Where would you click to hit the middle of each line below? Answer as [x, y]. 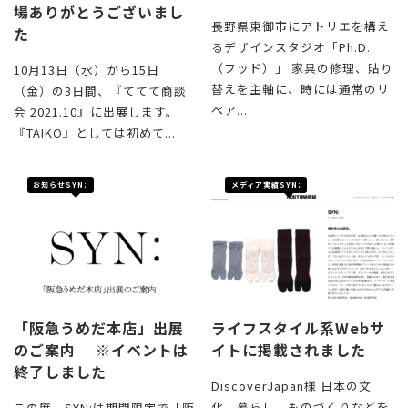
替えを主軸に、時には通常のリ [301, 89]
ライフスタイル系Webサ [299, 328]
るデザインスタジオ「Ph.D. [291, 47]
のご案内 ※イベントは [101, 350]
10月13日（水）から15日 [87, 70]
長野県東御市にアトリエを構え [301, 26]
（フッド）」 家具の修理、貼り [303, 68]
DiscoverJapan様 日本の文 [292, 386]
